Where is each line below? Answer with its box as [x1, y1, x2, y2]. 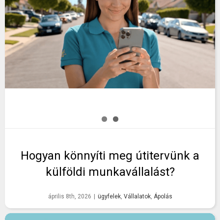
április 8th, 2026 [48, 193, 91, 200]
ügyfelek [97, 193, 121, 200]
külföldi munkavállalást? [45, 165, 175, 179]
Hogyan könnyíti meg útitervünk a [21, 149, 199, 163]
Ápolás [153, 193, 172, 200]
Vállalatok [123, 193, 151, 200]
